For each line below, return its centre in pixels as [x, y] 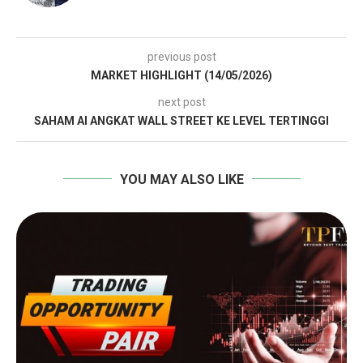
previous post [181, 56]
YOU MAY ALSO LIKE [181, 179]
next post [181, 102]
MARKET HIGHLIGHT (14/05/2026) [181, 75]
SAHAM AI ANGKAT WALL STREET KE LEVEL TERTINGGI [181, 120]
